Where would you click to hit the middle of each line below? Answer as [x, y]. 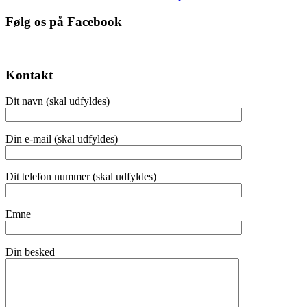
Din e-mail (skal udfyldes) [62, 139]
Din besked [30, 252]
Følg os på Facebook [64, 22]
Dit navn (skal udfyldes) [58, 101]
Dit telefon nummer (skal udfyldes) [81, 177]
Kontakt [29, 75]
